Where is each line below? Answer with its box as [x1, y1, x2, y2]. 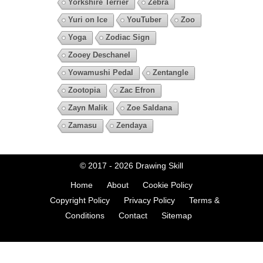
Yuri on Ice [68, 15, 107, 24]
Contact [119, 210, 147, 220]
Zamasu [68, 120, 97, 130]
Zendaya [116, 120, 147, 130]
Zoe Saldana [126, 103, 172, 112]
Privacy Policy [123, 195, 175, 205]
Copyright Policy [49, 195, 110, 205]
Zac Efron [119, 85, 155, 95]
